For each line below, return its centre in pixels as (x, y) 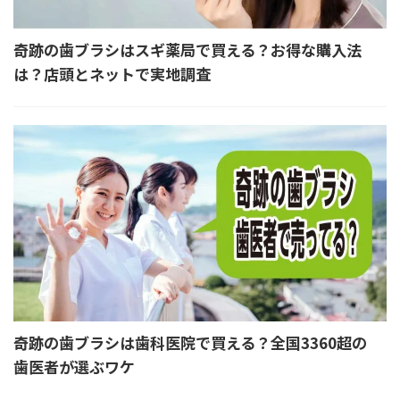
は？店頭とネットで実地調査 (112, 73)
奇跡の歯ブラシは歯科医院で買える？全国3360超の (190, 342)
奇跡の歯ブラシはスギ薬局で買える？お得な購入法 (187, 49)
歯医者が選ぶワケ (74, 366)
